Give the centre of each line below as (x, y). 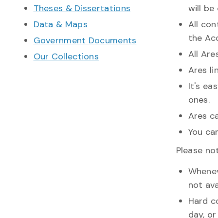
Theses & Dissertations (82, 8)
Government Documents (85, 40)
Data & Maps (60, 24)
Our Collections (66, 56)
